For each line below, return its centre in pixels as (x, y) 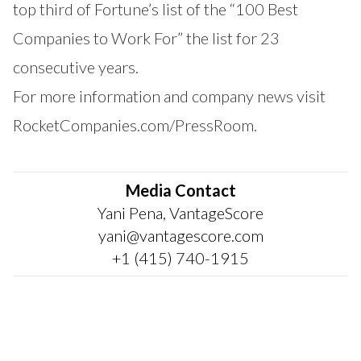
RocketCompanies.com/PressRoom (133, 125)
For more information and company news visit (169, 96)
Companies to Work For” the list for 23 (146, 38)
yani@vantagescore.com (180, 236)
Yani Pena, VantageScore (180, 213)
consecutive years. (76, 67)
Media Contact (180, 191)
